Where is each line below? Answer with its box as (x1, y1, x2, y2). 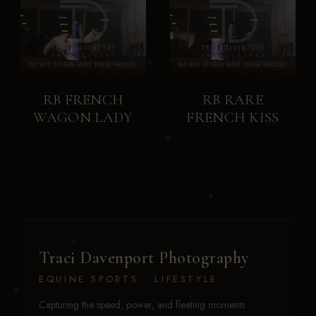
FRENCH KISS (186, 109, 279, 127)
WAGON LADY (33, 109, 133, 127)
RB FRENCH (42, 91, 124, 109)
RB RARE (202, 91, 264, 109)
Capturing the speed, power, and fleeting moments (39, 298, 245, 312)
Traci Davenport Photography (39, 248, 249, 269)
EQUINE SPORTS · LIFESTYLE (39, 272, 218, 286)
